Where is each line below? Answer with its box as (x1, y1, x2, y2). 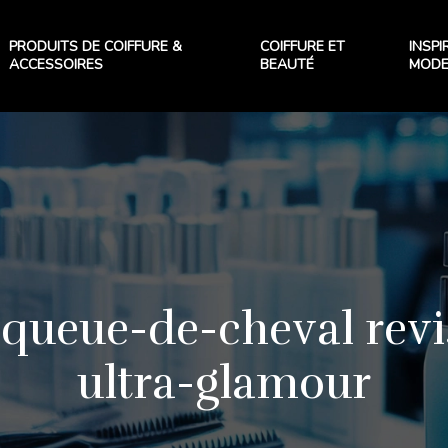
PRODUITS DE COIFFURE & (8, 37, 182, 56)
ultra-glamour (77, 355, 371, 411)
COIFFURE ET (259, 37, 345, 56)
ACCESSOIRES (8, 55, 103, 74)
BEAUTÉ (259, 55, 314, 74)
